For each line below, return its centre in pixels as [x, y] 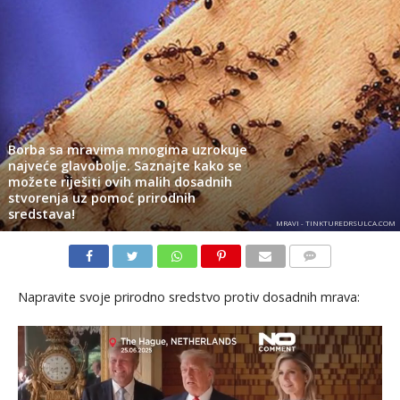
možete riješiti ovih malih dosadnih [120, 181]
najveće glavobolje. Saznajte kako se [125, 165]
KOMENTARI [322, 277]
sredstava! [41, 213]
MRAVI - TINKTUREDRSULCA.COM [335, 222]
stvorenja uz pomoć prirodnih [101, 197]
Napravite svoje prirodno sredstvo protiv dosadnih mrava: [188, 296]
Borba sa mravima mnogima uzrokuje [127, 149]
